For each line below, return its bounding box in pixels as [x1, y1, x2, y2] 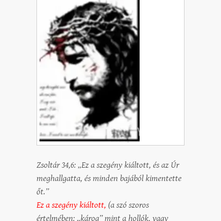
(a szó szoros [108, 200, 149, 211]
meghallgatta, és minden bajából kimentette [37, 173, 182, 184]
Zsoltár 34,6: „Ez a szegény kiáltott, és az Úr [37, 160, 179, 171]
